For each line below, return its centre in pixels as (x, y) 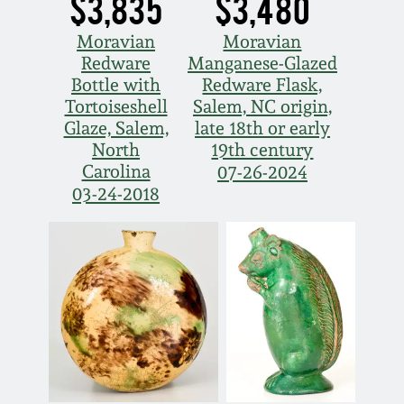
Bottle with (116, 85)
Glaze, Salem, (116, 129)
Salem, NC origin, (262, 107)
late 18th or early (262, 129)
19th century (262, 150)
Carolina (116, 172)
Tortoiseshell (116, 107)
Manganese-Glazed (262, 64)
